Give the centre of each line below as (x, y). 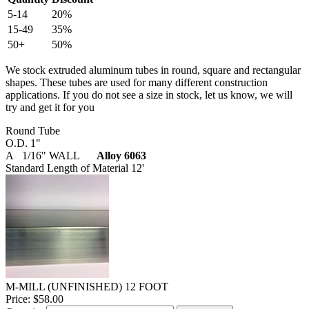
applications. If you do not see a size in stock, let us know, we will (149, 94)
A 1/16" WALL (51, 155)
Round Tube (33, 130)
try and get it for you (50, 107)
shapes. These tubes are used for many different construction (137, 82)
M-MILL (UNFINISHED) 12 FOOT (87, 286)
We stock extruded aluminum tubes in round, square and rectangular (153, 70)
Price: (18, 299)
